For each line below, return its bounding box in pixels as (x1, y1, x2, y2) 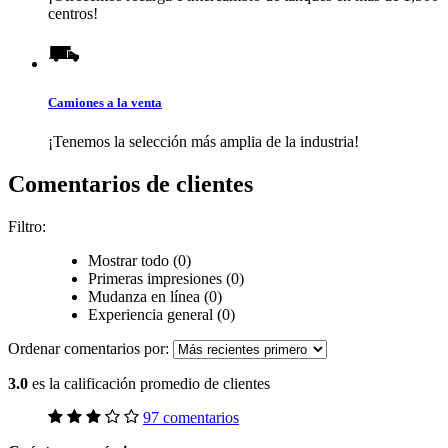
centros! (48, 4, 98, 22)
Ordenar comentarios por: (8, 340, 173, 358)
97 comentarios (143, 409, 239, 427)
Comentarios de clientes (8, 171, 253, 198)
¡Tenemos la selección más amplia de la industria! (48, 133, 359, 151)
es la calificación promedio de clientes (32, 375, 270, 393)
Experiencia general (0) (88, 306, 235, 324)
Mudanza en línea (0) (88, 288, 226, 306)
